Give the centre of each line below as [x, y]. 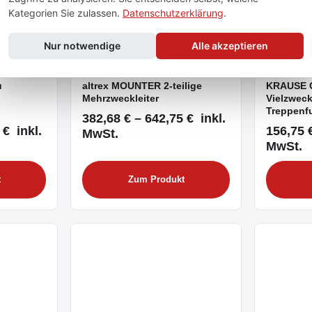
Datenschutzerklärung [173, 13]
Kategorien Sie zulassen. [65, 13]
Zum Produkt [156, 179]
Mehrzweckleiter [120, 98]
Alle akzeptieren [230, 46]
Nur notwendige [82, 46]
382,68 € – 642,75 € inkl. [154, 118]
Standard [112, 70]
